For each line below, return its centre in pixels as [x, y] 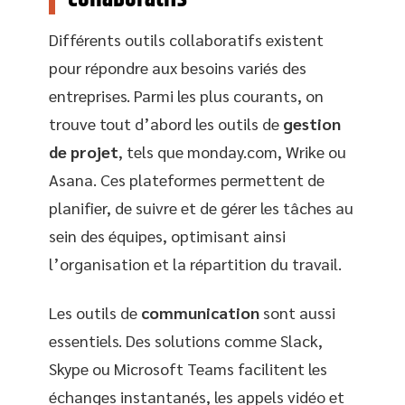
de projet [84, 151]
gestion [312, 123]
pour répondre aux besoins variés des [178, 67]
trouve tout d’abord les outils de [166, 123]
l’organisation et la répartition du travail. [195, 264]
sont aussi [297, 312]
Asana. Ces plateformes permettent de [187, 179]
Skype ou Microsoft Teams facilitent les [188, 368]
